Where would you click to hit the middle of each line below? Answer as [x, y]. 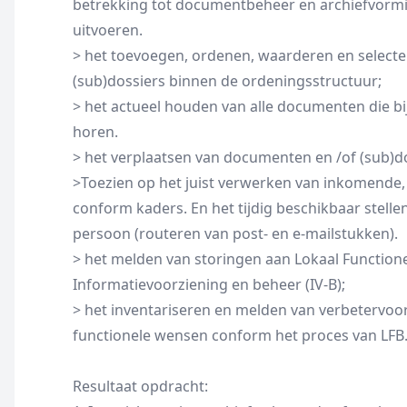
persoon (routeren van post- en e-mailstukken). [235, 233]
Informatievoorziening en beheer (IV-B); [209, 284]
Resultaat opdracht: [140, 386]
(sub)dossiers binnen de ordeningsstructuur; [227, 81]
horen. [95, 132]
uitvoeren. [108, 30]
